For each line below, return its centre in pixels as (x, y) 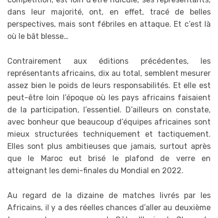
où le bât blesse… (38, 36)
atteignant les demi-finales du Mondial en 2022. (95, 171)
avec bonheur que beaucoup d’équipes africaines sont (109, 122)
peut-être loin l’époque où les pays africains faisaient (109, 98)
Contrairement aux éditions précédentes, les (109, 61)
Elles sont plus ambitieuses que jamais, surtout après (109, 146)
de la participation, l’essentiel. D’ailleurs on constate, (109, 110)
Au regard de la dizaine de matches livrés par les (109, 195)
